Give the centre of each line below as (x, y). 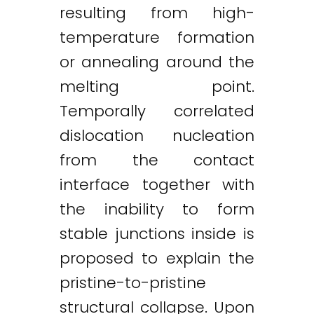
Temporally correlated (157, 111)
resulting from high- (157, 13)
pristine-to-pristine (133, 283)
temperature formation (157, 37)
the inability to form (157, 209)
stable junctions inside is (157, 234)
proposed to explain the (157, 258)
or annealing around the (157, 62)
